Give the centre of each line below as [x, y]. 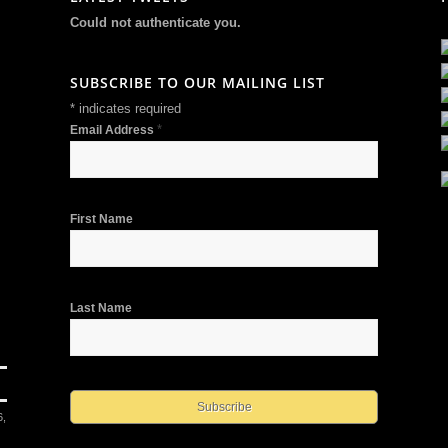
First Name [101, 218]
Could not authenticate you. [155, 22]
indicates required [128, 108]
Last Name [101, 307]
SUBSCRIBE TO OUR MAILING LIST [197, 82]
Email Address [113, 129]
